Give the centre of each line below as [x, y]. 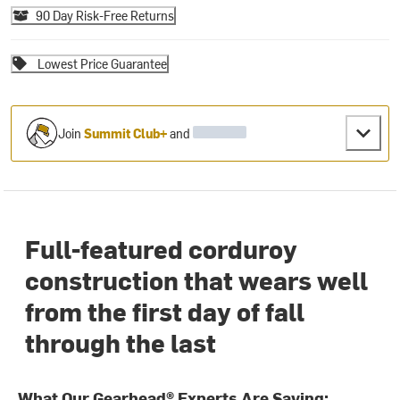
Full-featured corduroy [162, 249]
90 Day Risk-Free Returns [105, 15]
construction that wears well [197, 280]
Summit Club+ [126, 133]
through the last [121, 342]
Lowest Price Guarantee [103, 63]
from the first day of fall [165, 311]
